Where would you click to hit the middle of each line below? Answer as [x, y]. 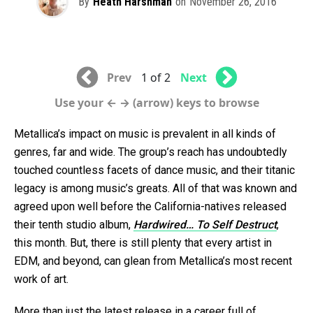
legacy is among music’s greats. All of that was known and [155, 189]
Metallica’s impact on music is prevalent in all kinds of [145, 134]
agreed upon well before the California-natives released [150, 207]
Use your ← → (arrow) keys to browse [156, 103]
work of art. [41, 279]
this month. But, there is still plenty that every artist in [143, 243]
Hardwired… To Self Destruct [205, 225]
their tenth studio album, [74, 225]
